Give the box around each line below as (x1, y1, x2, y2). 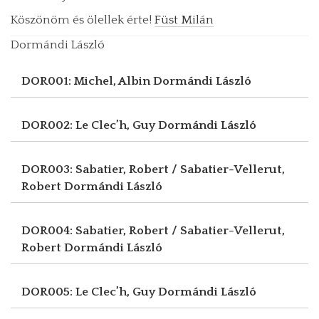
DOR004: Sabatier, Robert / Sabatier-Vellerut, (21, 224, 285, 237)
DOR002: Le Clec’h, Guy (21, 118, 158, 132)
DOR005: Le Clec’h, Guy (21, 285, 158, 298)
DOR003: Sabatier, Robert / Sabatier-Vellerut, (21, 162, 285, 176)
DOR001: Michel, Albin (21, 74, 153, 88)
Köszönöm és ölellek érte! (11, 13, 155, 26)
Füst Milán (155, 13, 214, 26)
